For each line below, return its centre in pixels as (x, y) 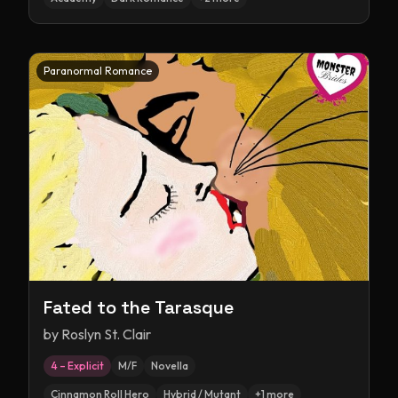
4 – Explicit (77, 366)
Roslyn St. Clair (106, 334)
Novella (170, 366)
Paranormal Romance (98, 71)
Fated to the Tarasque (139, 307)
